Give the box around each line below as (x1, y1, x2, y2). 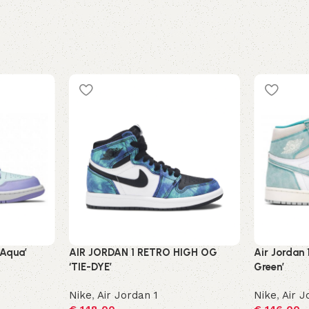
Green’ (254, 261, 285, 274)
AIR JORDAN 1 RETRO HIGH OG (68, 246, 217, 259)
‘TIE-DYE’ (68, 261, 112, 274)
